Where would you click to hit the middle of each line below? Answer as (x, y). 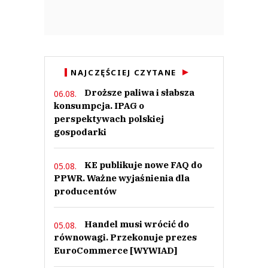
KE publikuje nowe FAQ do (143, 165)
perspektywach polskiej (109, 119)
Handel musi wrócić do (137, 224)
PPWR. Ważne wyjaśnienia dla (122, 178)
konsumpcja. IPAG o (99, 106)
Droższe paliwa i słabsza (139, 93)
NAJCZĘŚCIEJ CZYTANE (124, 73)
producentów (85, 191)
